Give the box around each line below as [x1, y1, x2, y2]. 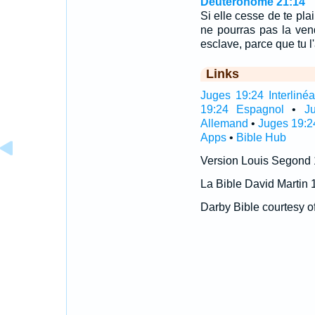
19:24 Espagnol [200, 103, 284, 115]
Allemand [200, 117, 248, 129]
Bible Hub [236, 131, 286, 143]
